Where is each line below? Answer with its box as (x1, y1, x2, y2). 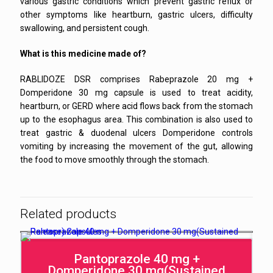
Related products (20, 206, 116, 221)
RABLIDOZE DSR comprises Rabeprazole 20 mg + (20, 74, 253, 84)
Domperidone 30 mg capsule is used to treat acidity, (20, 87, 253, 97)
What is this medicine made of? (20, 48, 146, 58)
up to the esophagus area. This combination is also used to (20, 114, 253, 124)
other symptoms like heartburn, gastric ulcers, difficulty (20, 9, 253, 19)
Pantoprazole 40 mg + (73, 252, 200, 267)
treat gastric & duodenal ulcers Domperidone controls (20, 127, 253, 138)
